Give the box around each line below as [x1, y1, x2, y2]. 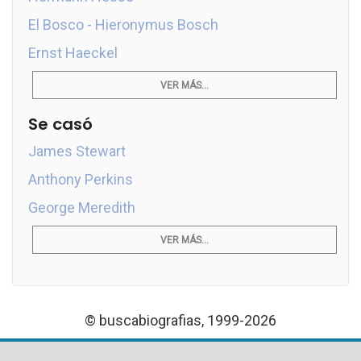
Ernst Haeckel [28, 44, 118, 61]
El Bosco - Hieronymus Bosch [28, 15, 218, 33]
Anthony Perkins [28, 170, 133, 188]
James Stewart [28, 142, 126, 160]
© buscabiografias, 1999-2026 [85, 311, 276, 329]
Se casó [28, 112, 93, 135]
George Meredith [28, 198, 135, 216]
